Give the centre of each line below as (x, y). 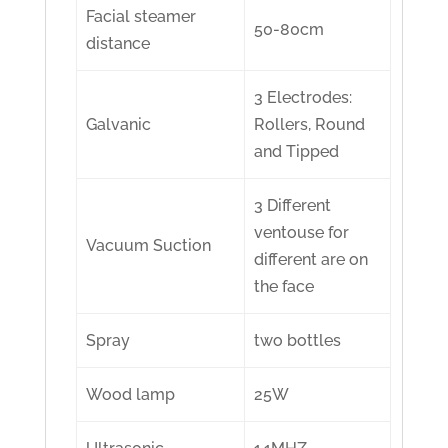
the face (284, 287)
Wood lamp (131, 395)
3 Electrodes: (303, 98)
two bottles (298, 341)
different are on (311, 260)
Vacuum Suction (149, 246)
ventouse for (302, 233)
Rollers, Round (310, 125)
